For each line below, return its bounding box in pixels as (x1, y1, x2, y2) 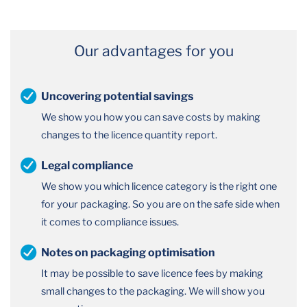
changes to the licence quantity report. (41, 128, 217, 141)
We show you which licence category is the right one (41, 180, 277, 193)
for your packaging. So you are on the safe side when (41, 197, 280, 210)
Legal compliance (41, 158, 133, 172)
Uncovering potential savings (41, 89, 193, 103)
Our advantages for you (73, 41, 234, 60)
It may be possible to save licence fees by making (41, 267, 263, 280)
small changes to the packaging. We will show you (41, 284, 265, 297)
